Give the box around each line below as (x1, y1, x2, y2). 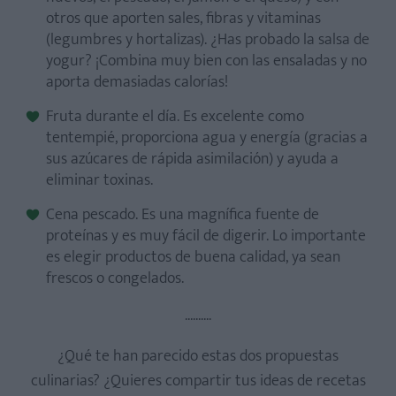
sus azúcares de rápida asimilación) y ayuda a (46, 146, 339, 172)
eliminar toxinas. (46, 167, 153, 194)
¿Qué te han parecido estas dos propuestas (57, 343, 339, 369)
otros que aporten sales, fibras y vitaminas (46, 5, 321, 32)
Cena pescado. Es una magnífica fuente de (46, 202, 319, 228)
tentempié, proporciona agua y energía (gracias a (46, 125, 368, 151)
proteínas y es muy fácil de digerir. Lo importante (46, 223, 366, 249)
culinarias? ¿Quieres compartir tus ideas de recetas (30, 368, 366, 394)
